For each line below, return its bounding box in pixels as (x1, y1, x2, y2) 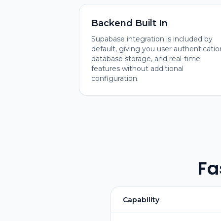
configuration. (91, 74, 139, 83)
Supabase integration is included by (91, 35, 213, 43)
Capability (123, 195, 159, 204)
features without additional (91, 64, 184, 73)
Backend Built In (91, 18, 168, 29)
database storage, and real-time (91, 54, 200, 63)
